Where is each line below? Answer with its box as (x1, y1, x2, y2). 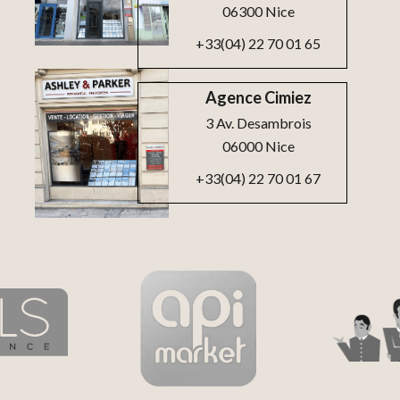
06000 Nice (221, 137, 295, 155)
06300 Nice (221, 3, 295, 20)
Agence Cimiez (204, 87, 312, 108)
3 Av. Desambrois (204, 114, 312, 132)
